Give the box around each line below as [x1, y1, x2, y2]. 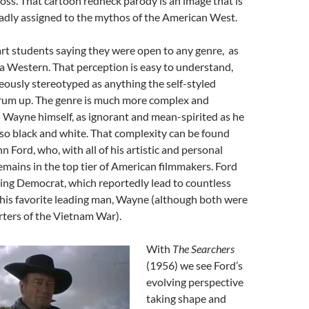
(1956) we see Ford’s [146, 259, 243, 272]
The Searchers [172, 242, 235, 255]
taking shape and [146, 292, 226, 305]
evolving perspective [146, 275, 243, 288]
